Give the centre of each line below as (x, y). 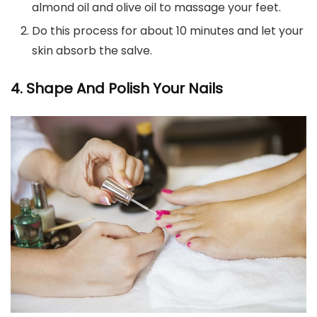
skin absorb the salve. (92, 50)
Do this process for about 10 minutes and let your (168, 30)
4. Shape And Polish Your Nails (117, 88)
